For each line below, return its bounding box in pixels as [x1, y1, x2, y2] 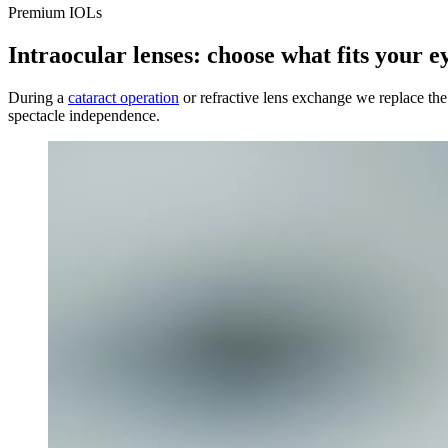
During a [8, 88, 68, 106]
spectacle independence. [8, 106, 160, 124]
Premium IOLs [8, 4, 102, 21]
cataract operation [68, 88, 179, 106]
